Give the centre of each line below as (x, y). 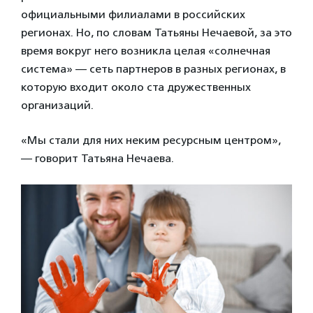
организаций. (57, 105)
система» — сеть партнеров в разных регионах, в (153, 68)
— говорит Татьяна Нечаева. (97, 158)
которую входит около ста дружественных (136, 87)
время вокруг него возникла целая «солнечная (146, 50)
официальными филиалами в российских (133, 14)
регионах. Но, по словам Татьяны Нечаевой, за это (156, 32)
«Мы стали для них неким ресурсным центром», (151, 140)
